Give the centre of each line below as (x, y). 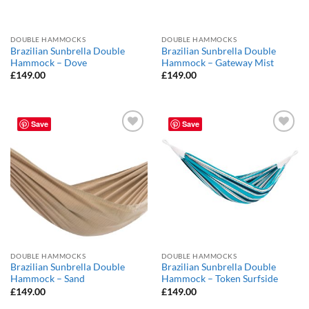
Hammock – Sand (47, 279)
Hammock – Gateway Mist (217, 62)
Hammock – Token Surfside (219, 279)
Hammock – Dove (48, 62)
